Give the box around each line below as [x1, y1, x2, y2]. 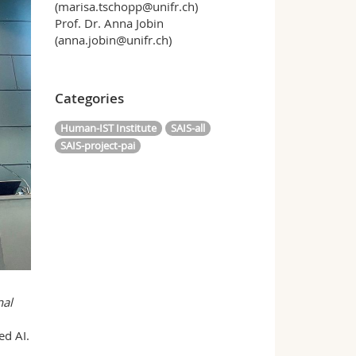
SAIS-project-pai [60, 137, 135, 153]
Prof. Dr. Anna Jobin [54, 15, 164, 31]
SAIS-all [170, 121, 205, 136]
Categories [54, 89, 124, 107]
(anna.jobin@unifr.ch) [54, 32, 175, 48]
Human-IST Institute [60, 121, 157, 136]
